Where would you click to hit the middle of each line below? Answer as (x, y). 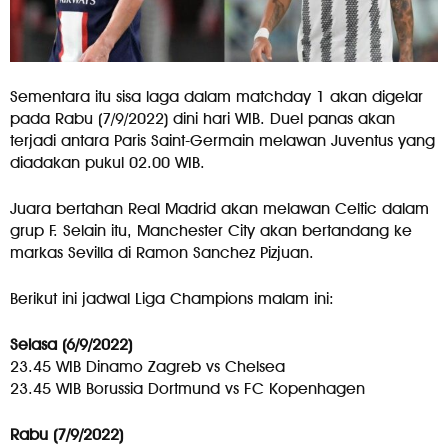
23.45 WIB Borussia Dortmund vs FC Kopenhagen (187, 388)
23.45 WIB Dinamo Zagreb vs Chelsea (147, 366)
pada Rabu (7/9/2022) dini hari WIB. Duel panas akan (202, 118)
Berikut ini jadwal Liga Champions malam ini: (172, 298)
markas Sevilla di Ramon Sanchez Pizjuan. (162, 252)
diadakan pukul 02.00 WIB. (107, 162)
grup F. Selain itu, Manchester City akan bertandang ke (211, 230)
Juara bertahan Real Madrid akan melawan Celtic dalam (219, 208)
